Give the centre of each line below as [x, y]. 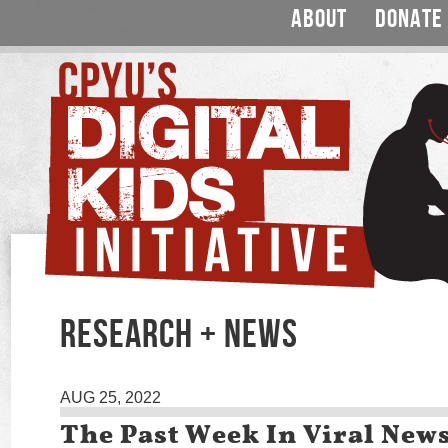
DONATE [409, 19]
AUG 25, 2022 [110, 397]
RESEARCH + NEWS [179, 335]
